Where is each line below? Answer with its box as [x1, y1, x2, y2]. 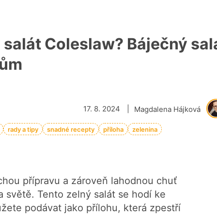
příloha [103, 125, 124, 134]
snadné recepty [47, 125, 94, 134]
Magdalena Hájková [134, 104, 201, 114]
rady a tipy [8, 125, 38, 134]
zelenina [132, 125, 157, 134]
